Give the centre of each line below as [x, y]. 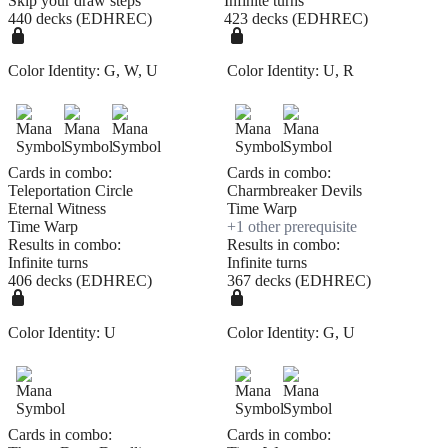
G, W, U [131, 71]
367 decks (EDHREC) [299, 281]
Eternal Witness [57, 209]
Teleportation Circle [70, 191]
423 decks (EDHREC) [296, 19]
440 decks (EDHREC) [80, 19]
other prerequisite [300, 227]
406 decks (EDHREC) [80, 281]
